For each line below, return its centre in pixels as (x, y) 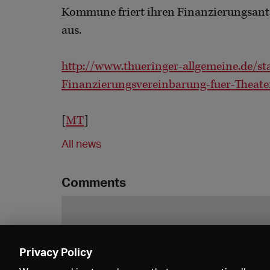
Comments (94, 182)
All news (81, 144)
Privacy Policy (56, 252)
